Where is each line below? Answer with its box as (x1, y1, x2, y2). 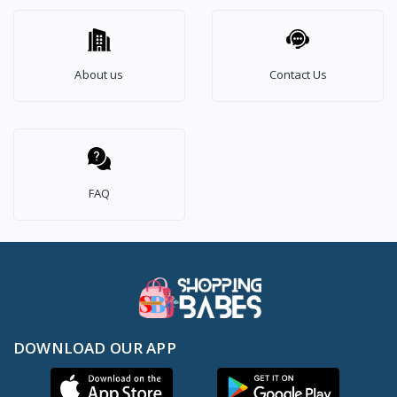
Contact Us (269, 66, 327, 82)
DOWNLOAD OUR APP (13, 337, 176, 358)
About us (74, 66, 124, 82)
